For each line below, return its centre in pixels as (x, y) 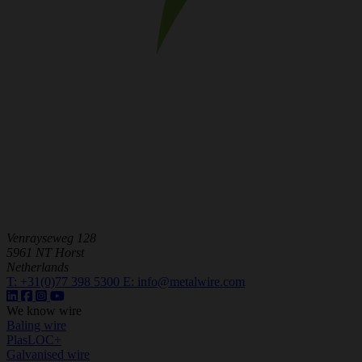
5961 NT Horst (45, 252)
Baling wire (36, 325)
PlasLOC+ (34, 339)
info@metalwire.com (191, 281)
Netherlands (38, 267)
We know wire (44, 310)
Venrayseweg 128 (51, 238)
